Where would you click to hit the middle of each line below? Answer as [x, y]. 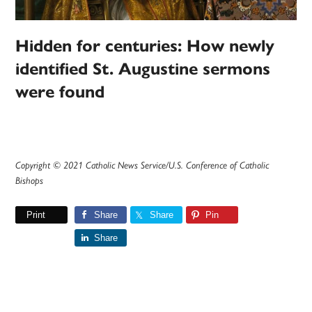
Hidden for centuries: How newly [145, 46]
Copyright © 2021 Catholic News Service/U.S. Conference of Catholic [142, 165]
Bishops [30, 181]
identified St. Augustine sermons [143, 69]
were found [60, 92]
